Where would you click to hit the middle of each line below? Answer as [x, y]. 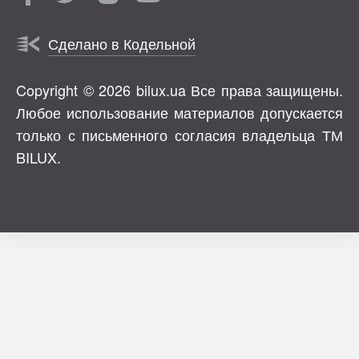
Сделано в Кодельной [122, 44]
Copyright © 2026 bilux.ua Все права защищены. [179, 90]
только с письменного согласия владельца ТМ [179, 135]
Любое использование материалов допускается [179, 113]
